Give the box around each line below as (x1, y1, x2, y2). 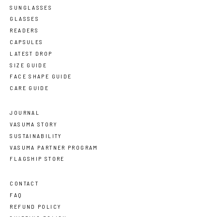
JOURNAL (10, 109, 40, 116)
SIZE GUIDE (10, 61, 47, 68)
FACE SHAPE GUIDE (10, 73, 72, 80)
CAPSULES (10, 38, 44, 46)
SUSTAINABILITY (10, 132, 62, 139)
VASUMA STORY (10, 121, 57, 128)
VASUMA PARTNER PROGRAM (10, 143, 98, 151)
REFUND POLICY (10, 203, 62, 210)
